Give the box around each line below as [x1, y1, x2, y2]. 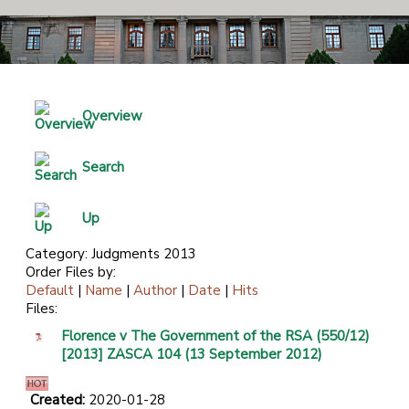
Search [82, 158, 124, 177]
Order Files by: [26, 263, 116, 282]
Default [26, 281, 74, 300]
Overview [82, 107, 142, 126]
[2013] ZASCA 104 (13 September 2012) [61, 345, 322, 364]
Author [133, 281, 177, 300]
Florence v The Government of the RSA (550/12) [61, 327, 370, 346]
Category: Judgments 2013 [26, 245, 196, 264]
